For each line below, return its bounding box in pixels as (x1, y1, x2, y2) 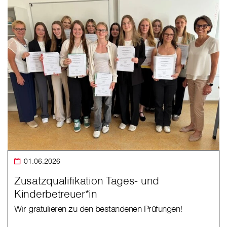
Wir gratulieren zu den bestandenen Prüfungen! (14, 203, 183, 214)
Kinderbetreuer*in (14, 187, 97, 201)
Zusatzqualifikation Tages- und (14, 174, 159, 187)
